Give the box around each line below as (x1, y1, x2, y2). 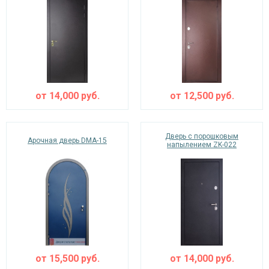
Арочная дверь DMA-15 (28, 136, 107, 145)
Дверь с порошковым (165, 132, 238, 141)
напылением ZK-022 (167, 141, 237, 149)
